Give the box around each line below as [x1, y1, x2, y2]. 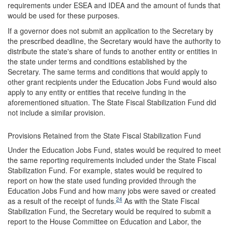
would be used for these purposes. [8, 10, 120, 20]
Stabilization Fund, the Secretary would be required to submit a [8, 205, 211, 216]
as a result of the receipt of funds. [8, 195, 116, 206]
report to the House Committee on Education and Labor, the [8, 216, 201, 226]
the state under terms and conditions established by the [8, 56, 187, 66]
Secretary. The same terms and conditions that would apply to [8, 66, 208, 77]
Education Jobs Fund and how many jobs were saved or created [8, 185, 216, 196]
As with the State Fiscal [122, 195, 199, 206]
